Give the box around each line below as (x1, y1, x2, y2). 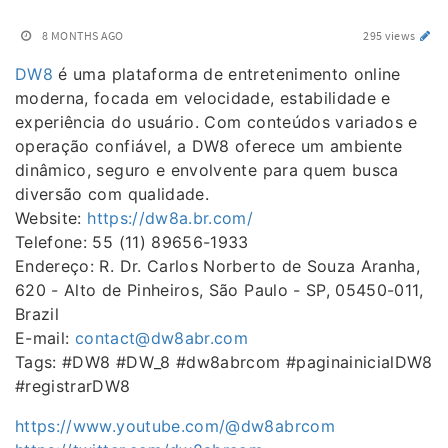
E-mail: (15, 328, 75, 348)
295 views (363, 28, 418, 43)
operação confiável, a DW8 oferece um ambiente (15, 136, 403, 156)
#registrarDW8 (15, 376, 131, 396)
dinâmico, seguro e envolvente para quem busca (15, 160, 399, 180)
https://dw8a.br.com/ (87, 208, 254, 228)
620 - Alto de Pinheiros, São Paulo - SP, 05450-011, (15, 280, 423, 300)
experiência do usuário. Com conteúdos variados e (15, 112, 418, 132)
